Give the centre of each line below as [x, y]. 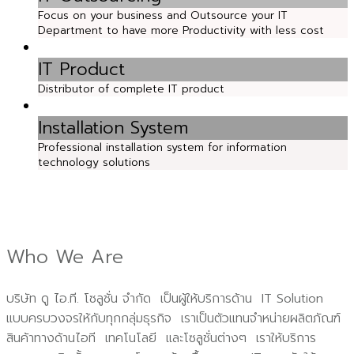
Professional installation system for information [162, 147]
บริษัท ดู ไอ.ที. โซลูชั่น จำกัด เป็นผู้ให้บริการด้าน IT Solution [167, 298]
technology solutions [94, 162]
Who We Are [65, 257]
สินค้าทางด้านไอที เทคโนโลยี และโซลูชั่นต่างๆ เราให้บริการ [161, 338]
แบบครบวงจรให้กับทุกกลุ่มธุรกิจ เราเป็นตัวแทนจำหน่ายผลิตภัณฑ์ [173, 318]
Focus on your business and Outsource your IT [163, 15]
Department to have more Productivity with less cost [181, 30]
